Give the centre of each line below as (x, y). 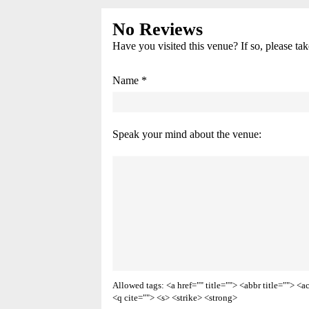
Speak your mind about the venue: (187, 134)
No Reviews (158, 29)
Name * (130, 80)
